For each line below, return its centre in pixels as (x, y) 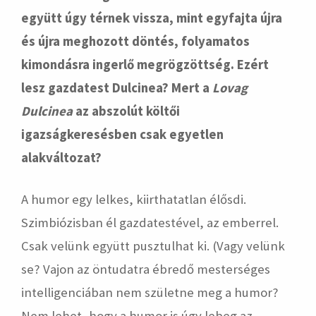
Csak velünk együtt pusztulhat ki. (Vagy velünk (153, 246)
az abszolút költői (126, 111)
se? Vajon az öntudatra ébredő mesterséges (146, 269)
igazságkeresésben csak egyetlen (122, 134)
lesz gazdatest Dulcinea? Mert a (117, 88)
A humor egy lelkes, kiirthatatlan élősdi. (134, 199)
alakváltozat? (61, 158)
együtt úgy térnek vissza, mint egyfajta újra (152, 18)
